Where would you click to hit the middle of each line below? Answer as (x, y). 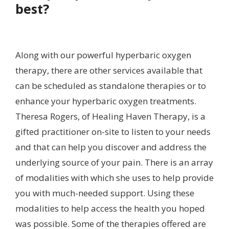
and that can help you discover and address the (111, 147)
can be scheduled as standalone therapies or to (111, 86)
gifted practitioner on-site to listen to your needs (113, 132)
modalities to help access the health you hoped (110, 208)
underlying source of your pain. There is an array (114, 162)
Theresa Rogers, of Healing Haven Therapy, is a (110, 116)
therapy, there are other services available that (109, 70)
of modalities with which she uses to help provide (114, 178)
